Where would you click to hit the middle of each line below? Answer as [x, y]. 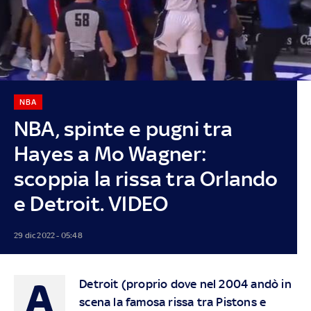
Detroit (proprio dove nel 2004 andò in [185, 284]
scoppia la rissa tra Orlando [146, 178]
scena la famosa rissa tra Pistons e [173, 302]
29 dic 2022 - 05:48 [48, 235]
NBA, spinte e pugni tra [123, 128]
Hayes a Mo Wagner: [110, 153]
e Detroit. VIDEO [91, 203]
